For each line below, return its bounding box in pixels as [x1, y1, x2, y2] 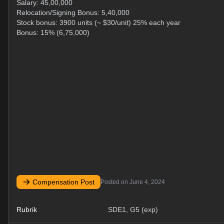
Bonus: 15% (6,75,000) [16, 28, 89, 36]
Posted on [100, 178, 129, 185]
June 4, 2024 [129, 178, 165, 185]
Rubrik [16, 205, 37, 213]
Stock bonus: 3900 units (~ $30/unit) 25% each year [16, 18, 180, 26]
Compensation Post [32, 178, 94, 186]
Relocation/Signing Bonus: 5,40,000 [16, 8, 129, 16]
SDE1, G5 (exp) [108, 205, 158, 213]
